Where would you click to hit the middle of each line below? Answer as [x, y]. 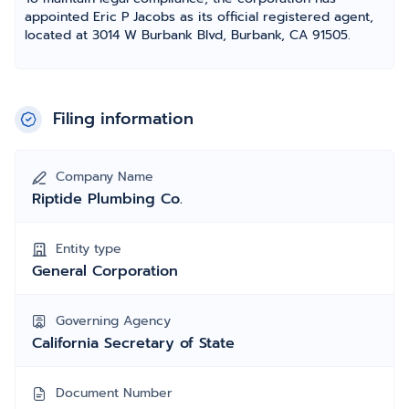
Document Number [114, 393]
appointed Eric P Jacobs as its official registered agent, [199, 17]
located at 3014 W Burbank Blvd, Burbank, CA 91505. [188, 35]
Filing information [123, 119]
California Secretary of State [133, 343]
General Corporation [105, 271]
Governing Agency [113, 321]
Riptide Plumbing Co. [107, 199]
